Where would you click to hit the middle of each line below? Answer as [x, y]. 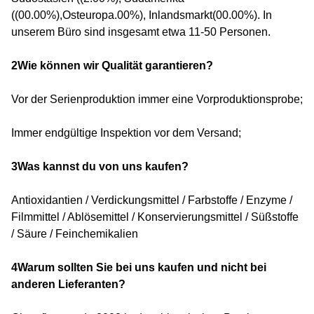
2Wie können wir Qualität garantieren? [112, 66]
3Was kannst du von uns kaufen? [100, 167]
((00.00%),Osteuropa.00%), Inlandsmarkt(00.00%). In [142, 15]
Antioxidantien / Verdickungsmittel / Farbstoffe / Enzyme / [152, 200]
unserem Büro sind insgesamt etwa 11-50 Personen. [141, 32]
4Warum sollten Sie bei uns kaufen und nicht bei [139, 268]
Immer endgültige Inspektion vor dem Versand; [126, 133]
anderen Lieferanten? [68, 285]
